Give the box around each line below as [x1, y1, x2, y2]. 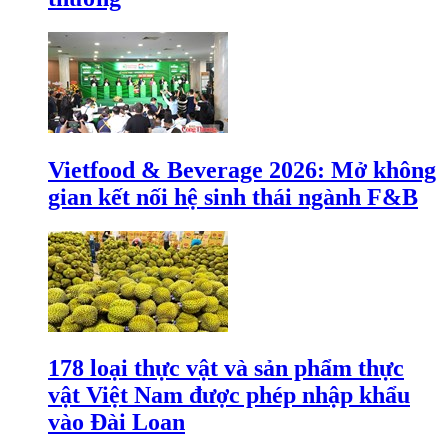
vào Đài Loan [48, 409, 185, 436]
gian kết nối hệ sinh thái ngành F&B [48, 183, 418, 210]
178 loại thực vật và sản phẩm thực [48, 355, 404, 382]
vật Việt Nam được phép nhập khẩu [48, 382, 410, 409]
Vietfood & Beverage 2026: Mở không [48, 156, 436, 183]
